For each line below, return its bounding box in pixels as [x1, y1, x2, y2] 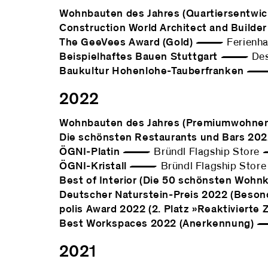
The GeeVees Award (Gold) [59, 37, 193, 48]
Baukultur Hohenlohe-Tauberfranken [59, 66, 244, 77]
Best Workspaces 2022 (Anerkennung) [59, 218, 254, 229]
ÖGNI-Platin [59, 147, 120, 157]
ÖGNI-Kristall [59, 161, 127, 172]
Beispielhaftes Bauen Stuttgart [59, 51, 218, 62]
